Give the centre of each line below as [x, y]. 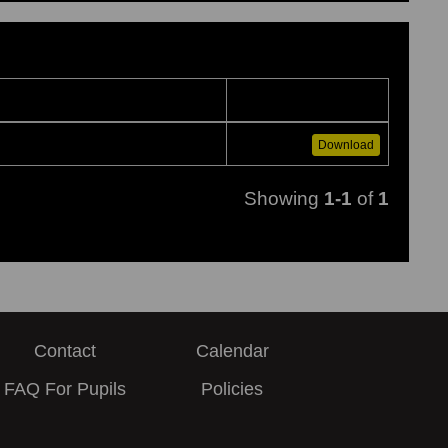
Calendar [232, 351]
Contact [64, 351]
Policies [232, 389]
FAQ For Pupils [64, 389]
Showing [283, 198]
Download [345, 145]
